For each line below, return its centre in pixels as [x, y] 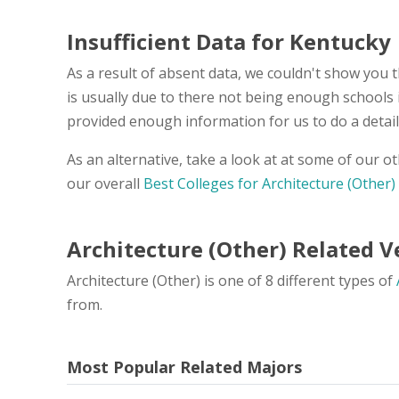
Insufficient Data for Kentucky [229, 41]
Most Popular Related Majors [184, 366]
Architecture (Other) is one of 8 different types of [232, 280]
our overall [105, 183]
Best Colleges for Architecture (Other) [269, 183]
